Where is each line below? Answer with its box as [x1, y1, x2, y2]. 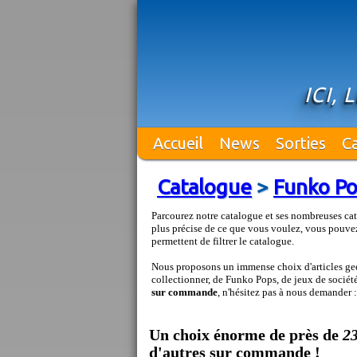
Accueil [153, 134, 203, 152]
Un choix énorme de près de [149, 327, 343, 343]
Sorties [276, 134, 326, 152]
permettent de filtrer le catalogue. [151, 235, 294, 247]
